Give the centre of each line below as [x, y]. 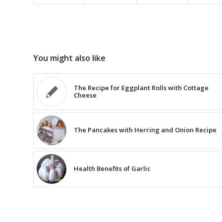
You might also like [69, 58]
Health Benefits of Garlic [112, 169]
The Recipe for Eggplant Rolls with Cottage [141, 88]
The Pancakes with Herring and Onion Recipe [145, 130]
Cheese [85, 95]
